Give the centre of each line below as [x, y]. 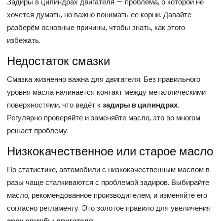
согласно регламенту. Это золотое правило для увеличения [109, 208]
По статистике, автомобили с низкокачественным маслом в [108, 170]
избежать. [24, 40]
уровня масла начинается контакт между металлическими [106, 92]
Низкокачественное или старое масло [110, 151]
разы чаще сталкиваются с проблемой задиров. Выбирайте [108, 183]
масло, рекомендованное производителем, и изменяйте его [107, 195]
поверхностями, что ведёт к [55, 105]
